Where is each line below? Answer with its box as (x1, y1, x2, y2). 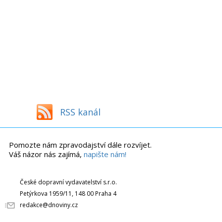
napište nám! (84, 149, 126, 160)
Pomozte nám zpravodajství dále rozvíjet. (9, 140, 152, 150)
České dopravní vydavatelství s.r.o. (20, 178, 117, 187)
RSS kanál (60, 106, 101, 118)
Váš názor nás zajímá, (9, 149, 84, 160)
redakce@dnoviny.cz (20, 201, 78, 210)
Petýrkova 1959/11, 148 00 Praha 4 (20, 189, 116, 198)
